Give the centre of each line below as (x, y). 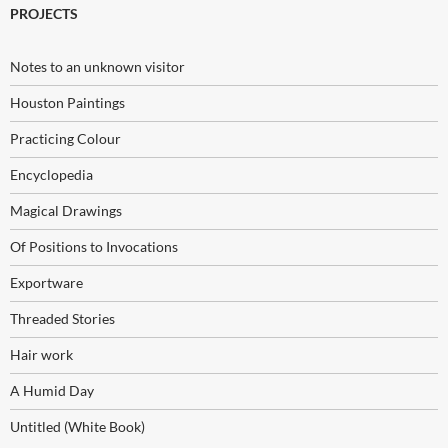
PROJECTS (44, 14)
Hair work (41, 355)
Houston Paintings (67, 103)
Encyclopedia (51, 175)
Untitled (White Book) (77, 427)
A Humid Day (52, 391)
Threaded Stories (62, 319)
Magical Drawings (66, 211)
